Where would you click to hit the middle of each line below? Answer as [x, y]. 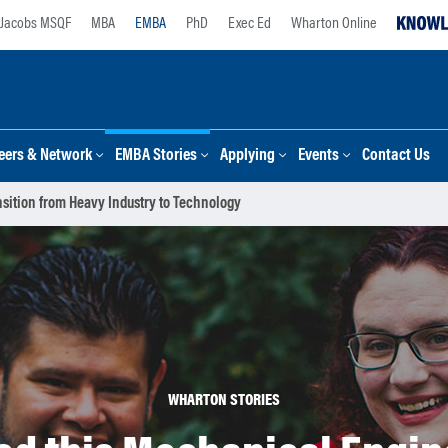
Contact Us [396, 156]
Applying [247, 156]
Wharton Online [334, 24]
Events [318, 156]
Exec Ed [249, 24]
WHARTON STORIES [224, 401]
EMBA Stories [156, 156]
